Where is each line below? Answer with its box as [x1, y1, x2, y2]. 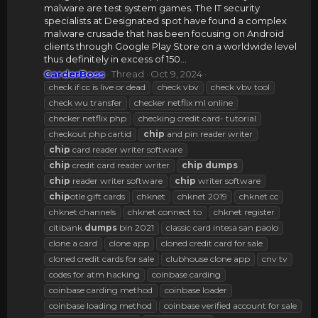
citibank [49, 222, 84, 234]
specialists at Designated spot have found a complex [44, 15, 287, 27]
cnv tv [262, 253, 287, 265]
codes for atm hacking [49, 269, 140, 280]
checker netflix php [49, 113, 126, 124]
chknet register [214, 207, 275, 218]
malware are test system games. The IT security [44, 2, 260, 14]
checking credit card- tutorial [138, 113, 256, 124]
